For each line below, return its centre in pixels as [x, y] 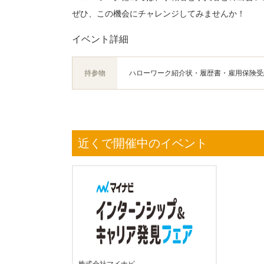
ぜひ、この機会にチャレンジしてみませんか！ [159, 14]
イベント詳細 [100, 39]
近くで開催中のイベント [143, 143]
